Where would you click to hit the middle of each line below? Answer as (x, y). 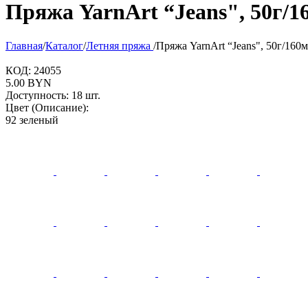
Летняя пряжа (120, 45)
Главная (24, 45)
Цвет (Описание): (47, 107)
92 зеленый (32, 120)
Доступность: (37, 95)
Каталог (64, 45)
